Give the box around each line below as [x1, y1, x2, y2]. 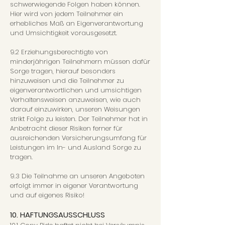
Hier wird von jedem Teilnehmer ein [10, 9, 123, 19]
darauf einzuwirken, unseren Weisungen [10, 104, 140, 114]
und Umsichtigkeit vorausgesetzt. [10, 28, 119, 38]
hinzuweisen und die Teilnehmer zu [10, 76, 124, 85]
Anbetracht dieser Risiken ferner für [10, 124, 123, 133]
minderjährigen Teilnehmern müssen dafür [10, 57, 150, 66]
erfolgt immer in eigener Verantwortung [10, 181, 138, 190]
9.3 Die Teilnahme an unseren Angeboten [10, 171, 145, 181]
